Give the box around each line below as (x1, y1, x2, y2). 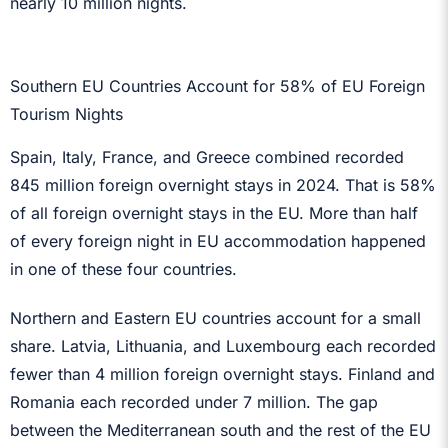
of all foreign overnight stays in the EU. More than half (10, 202, 418, 223)
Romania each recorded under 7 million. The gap (10, 391, 378, 412)
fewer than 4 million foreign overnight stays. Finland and (10, 363, 435, 384)
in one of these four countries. (10, 258, 237, 279)
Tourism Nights (10, 103, 123, 124)
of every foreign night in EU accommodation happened (10, 230, 426, 251)
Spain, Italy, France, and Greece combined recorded (10, 146, 404, 167)
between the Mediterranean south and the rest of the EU (10, 419, 431, 440)
